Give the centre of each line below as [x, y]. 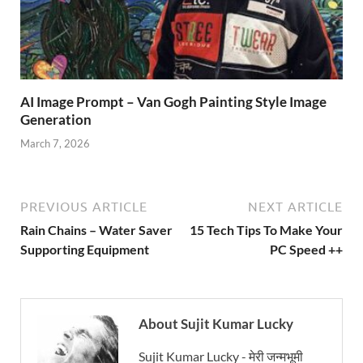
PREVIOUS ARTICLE [84, 206]
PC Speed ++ [306, 249]
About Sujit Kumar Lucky [216, 323]
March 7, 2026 [55, 143]
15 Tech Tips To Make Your [266, 229]
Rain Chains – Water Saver [96, 229]
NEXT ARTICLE [295, 206]
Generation [56, 120]
